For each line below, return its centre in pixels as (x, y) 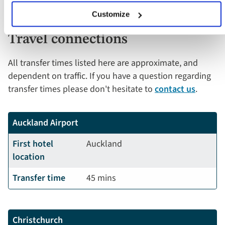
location (29, 157)
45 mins (101, 178)
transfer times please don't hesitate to (81, 89)
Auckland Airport (45, 123)
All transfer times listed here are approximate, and (103, 63)
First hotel (33, 144)
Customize (111, 14)
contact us (175, 89)
